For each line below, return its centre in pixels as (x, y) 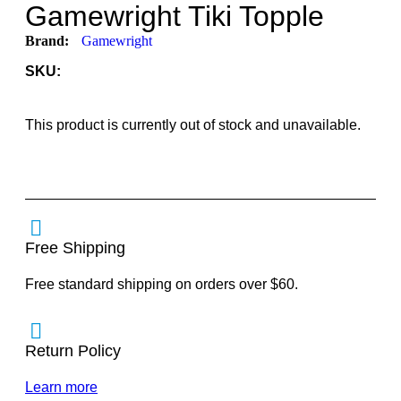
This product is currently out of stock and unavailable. (193, 125)
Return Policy (73, 351)
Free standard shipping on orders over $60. (162, 285)
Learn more (61, 388)
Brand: (49, 41)
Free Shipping (75, 248)
